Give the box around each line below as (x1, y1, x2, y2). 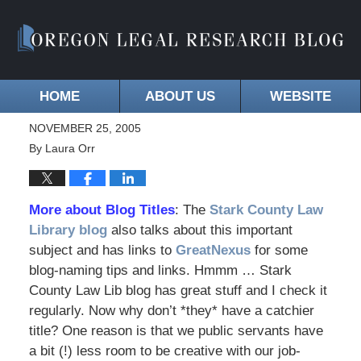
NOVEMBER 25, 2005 (28, 122, 141, 135)
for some (250, 243, 308, 259)
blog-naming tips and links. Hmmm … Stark (28, 263, 292, 279)
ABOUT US (144, 89, 215, 105)
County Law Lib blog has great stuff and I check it (28, 283, 327, 299)
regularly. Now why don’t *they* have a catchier (28, 303, 314, 319)
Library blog (28, 222, 111, 239)
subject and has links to (28, 243, 176, 259)
